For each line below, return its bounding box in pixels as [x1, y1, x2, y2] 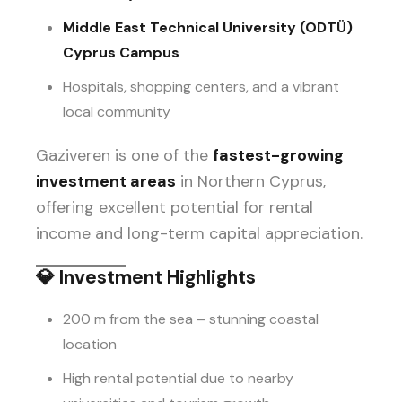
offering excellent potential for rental [36, 196, 313, 218]
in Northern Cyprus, [176, 170, 326, 192]
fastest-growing [213, 144, 344, 166]
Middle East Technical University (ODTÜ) [63, 17, 353, 37]
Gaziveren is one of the [36, 144, 213, 166]
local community [63, 101, 170, 121]
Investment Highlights [59, 264, 256, 290]
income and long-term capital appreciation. [36, 222, 363, 244]
